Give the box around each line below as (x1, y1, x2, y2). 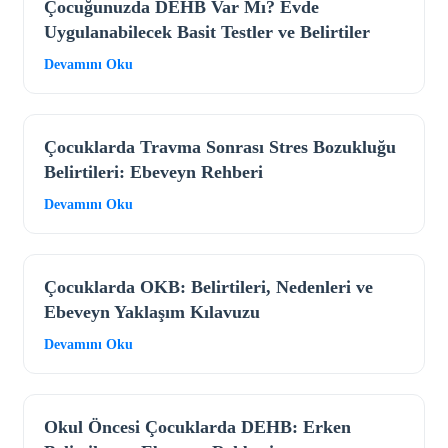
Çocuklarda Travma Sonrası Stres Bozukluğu (44, 137, 396, 158)
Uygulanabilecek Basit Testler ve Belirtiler (44, 22, 370, 43)
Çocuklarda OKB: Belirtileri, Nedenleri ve (44, 277, 373, 298)
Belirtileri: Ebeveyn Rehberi (44, 162, 263, 183)
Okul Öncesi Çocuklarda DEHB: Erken (44, 417, 351, 438)
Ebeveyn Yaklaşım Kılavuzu (44, 302, 260, 323)
